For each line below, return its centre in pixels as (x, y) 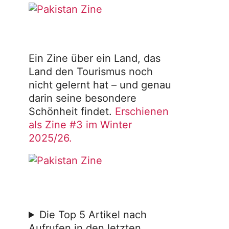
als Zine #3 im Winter (80, 125)
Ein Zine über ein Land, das (95, 58)
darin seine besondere (83, 98)
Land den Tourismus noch (91, 72)
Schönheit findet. (72, 111)
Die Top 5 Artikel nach (93, 215)
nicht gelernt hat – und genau (100, 85)
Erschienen (142, 111)
